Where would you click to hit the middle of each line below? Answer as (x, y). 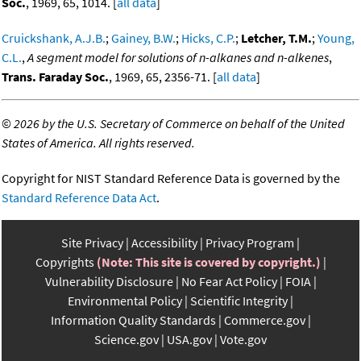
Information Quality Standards (133, 320)
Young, (336, 38)
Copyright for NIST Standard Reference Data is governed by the (171, 178)
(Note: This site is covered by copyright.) (208, 262)
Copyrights (64, 262)
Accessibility (164, 243)
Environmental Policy (125, 301)
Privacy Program (250, 243)
